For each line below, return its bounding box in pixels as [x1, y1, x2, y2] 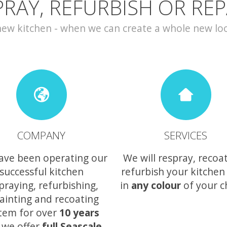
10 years [59, 205, 99, 219]
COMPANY [17, 128, 65, 143]
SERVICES [164, 128, 207, 143]
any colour [131, 178, 181, 192]
